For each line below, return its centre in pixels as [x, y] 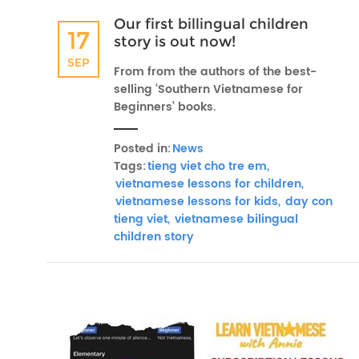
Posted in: [142, 149]
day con [307, 202]
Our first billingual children [211, 24]
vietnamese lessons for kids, [198, 202]
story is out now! [175, 42]
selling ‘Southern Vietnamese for [208, 89]
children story [154, 237]
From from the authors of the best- [215, 72]
